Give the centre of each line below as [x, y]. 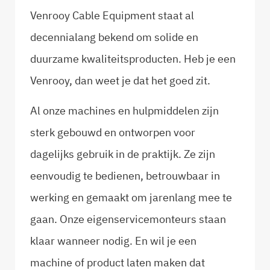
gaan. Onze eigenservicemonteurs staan [128, 219]
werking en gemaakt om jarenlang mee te [131, 198]
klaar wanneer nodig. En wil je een [113, 241]
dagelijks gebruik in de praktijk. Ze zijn [123, 154]
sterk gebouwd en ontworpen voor [113, 133]
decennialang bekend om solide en [114, 37]
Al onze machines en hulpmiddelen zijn [124, 111]
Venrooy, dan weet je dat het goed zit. [120, 81]
